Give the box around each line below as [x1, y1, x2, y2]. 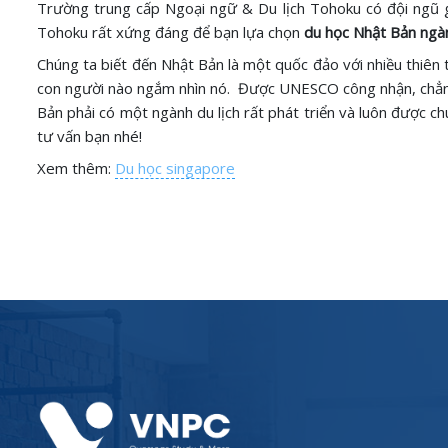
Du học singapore [115, 158, 235, 178]
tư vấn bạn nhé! [37, 126, 142, 146]
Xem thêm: [37, 158, 115, 178]
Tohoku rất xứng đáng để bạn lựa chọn [37, 22, 304, 42]
